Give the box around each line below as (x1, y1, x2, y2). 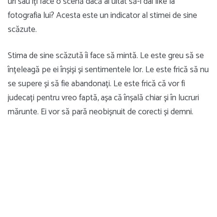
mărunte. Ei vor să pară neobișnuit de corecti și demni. (8, 105, 193, 119)
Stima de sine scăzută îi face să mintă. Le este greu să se (8, 48, 204, 63)
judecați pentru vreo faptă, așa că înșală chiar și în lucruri (8, 91, 199, 105)
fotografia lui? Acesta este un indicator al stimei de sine (8, 8, 197, 23)
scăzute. (8, 22, 37, 37)
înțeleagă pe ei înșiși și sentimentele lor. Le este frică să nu (8, 62, 209, 77)
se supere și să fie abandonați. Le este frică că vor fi (8, 77, 185, 91)
